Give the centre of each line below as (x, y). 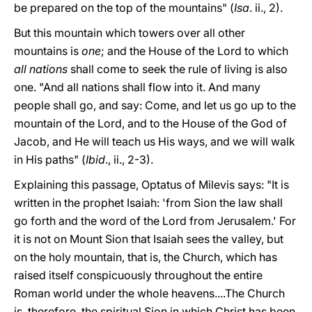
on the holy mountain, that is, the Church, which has (146, 257)
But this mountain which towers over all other (130, 33)
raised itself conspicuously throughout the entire (138, 275)
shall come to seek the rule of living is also (179, 69)
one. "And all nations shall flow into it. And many (137, 87)
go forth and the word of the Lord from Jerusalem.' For (155, 221)
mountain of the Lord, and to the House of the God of (150, 123)
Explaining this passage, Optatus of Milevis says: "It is (151, 185)
